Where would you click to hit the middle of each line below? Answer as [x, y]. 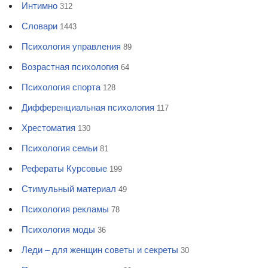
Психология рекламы [65, 209]
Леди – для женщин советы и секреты [100, 250]
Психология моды [58, 230]
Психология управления [71, 47]
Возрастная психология [70, 67]
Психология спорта [61, 87]
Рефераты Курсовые [64, 169]
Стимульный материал [69, 189]
